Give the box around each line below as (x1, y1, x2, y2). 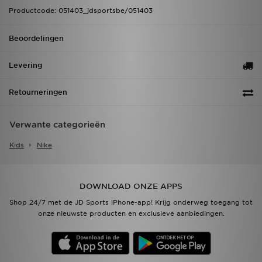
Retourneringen (9, 88, 67, 97)
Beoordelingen (9, 34, 64, 43)
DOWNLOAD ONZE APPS (80, 182, 182, 191)
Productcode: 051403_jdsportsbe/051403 (9, 6, 153, 15)
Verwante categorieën (9, 120, 105, 130)
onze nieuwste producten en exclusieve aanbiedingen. (37, 209, 225, 218)
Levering (9, 61, 42, 70)
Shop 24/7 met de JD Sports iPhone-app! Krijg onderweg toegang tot (9, 198, 253, 207)
